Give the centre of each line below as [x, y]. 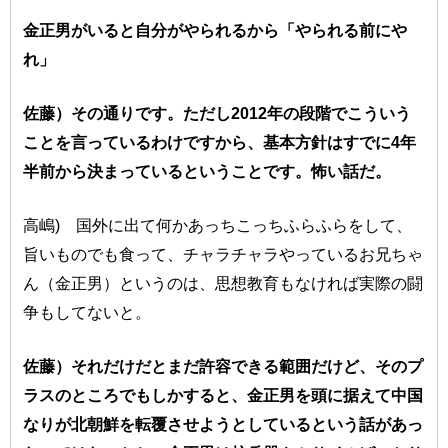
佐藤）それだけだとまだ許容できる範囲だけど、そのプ [223, 366]
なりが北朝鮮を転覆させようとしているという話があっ [223, 424]
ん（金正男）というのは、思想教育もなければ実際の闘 [223, 283]
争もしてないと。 [87, 312]
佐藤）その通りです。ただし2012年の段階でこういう [217, 113]
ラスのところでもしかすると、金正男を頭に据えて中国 [223, 395]
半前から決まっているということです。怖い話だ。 [207, 171]
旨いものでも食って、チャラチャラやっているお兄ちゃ [223, 254]
